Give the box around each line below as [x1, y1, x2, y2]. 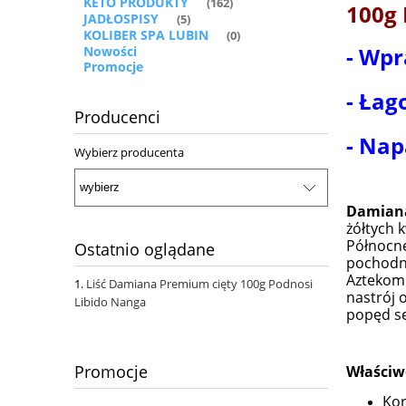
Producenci [74, 106, 160, 129]
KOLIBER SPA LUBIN [83, 26, 208, 44]
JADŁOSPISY [83, 10, 159, 28]
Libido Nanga [74, 293, 146, 310]
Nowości [83, 43, 137, 61]
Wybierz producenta [74, 144, 184, 161]
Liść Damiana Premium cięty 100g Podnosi [86, 275, 313, 292]
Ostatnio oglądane [74, 237, 215, 260]
